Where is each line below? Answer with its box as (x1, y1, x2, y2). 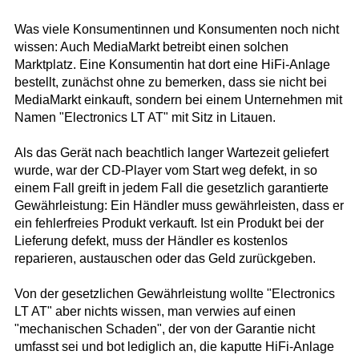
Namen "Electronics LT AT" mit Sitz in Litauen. (14, 111, 276, 125)
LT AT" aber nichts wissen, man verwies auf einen (14, 305, 296, 319)
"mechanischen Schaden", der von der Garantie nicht (14, 322, 315, 337)
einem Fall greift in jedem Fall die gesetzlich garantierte (14, 181, 329, 196)
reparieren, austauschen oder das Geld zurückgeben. (14, 252, 316, 266)
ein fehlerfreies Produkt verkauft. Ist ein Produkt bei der (14, 216, 324, 231)
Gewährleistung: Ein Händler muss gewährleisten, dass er (14, 199, 344, 213)
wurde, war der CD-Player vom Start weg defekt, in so (14, 163, 317, 178)
